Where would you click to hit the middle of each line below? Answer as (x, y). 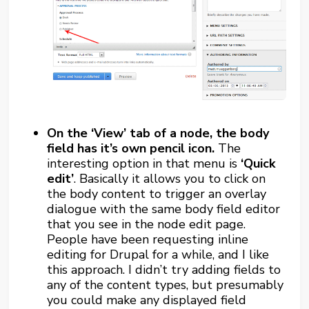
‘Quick (258, 164)
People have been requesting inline (148, 240)
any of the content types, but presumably (166, 285)
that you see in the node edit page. (147, 225)
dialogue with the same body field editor (164, 209)
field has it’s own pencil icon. (131, 149)
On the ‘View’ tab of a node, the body (158, 133)
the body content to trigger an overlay (157, 194)
